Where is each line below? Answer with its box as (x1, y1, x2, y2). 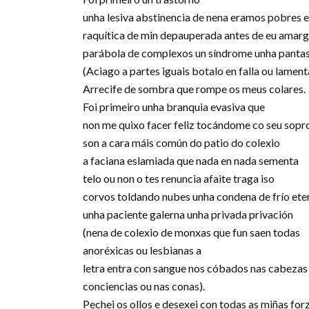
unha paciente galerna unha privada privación (83, 207, 293, 221)
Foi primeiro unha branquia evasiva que (83, 99, 265, 113)
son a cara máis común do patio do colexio (83, 135, 280, 149)
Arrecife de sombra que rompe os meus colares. (83, 81, 306, 95)
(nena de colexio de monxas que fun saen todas (83, 225, 300, 239)
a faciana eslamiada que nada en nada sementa (83, 153, 299, 167)
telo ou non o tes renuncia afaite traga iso (83, 171, 275, 185)
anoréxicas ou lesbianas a (83, 243, 201, 257)
